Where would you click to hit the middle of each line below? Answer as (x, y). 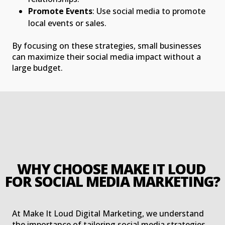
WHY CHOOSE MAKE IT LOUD (111, 169)
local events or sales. (67, 23)
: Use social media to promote (149, 11)
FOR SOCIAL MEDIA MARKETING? (113, 182)
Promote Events (60, 11)
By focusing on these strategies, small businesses (107, 46)
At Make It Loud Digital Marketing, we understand (108, 214)
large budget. (37, 68)
